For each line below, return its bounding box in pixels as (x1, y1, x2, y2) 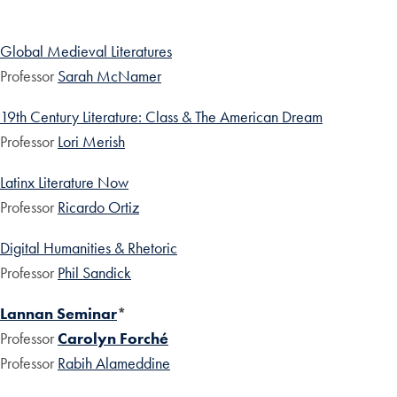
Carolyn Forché (58, 328, 168, 349)
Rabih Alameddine (58, 353, 170, 374)
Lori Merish (58, 131, 125, 152)
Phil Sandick (58, 262, 131, 284)
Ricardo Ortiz (58, 197, 139, 218)
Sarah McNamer (58, 66, 161, 87)
